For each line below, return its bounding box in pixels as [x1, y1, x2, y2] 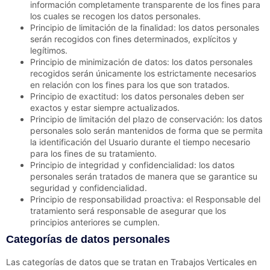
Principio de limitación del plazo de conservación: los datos [30, 114, 262, 125]
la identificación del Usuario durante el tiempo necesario [30, 137, 250, 148]
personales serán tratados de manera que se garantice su [30, 171, 257, 182]
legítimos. [30, 45, 67, 56]
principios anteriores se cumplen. [30, 217, 160, 228]
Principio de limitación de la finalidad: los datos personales [30, 22, 259, 33]
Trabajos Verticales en [171, 257, 257, 268]
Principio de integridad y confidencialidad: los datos [30, 160, 234, 171]
